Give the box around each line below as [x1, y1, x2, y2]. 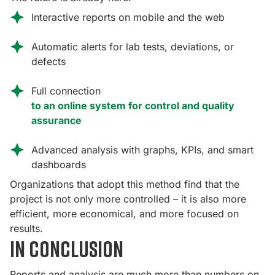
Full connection [31, 85, 101, 98]
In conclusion [10, 236, 123, 263]
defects [31, 55, 66, 68]
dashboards [31, 158, 86, 171]
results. [10, 222, 43, 235]
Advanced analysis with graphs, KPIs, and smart [31, 144, 254, 157]
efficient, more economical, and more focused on [10, 207, 239, 220]
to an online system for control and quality [31, 99, 234, 112]
